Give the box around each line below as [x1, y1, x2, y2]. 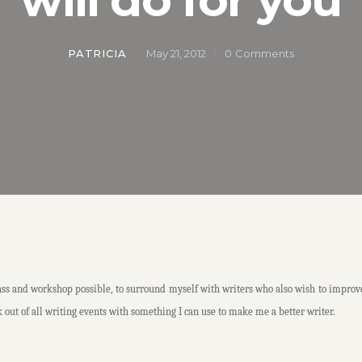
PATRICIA [68, 47, 127, 61]
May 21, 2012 [145, 47, 206, 61]
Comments [234, 47, 294, 61]
